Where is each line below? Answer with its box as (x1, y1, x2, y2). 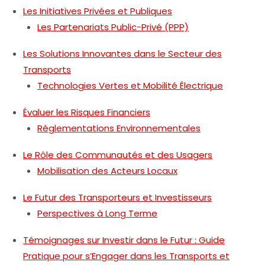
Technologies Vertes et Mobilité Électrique (37, 79, 223, 92)
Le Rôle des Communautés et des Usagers (23, 148, 212, 161)
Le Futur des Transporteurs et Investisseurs (23, 190, 212, 203)
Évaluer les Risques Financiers (23, 105, 150, 118)
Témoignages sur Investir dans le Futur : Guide (23, 233, 225, 246)
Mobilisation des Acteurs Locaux (37, 164, 177, 177)
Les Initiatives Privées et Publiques (23, 4, 172, 17)
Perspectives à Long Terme (37, 206, 157, 219)
